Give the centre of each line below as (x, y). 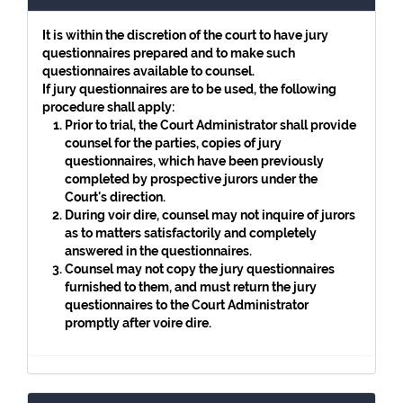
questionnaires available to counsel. (148, 71)
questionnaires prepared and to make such (169, 53)
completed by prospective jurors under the (191, 179)
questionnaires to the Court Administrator (187, 305)
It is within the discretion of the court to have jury (185, 35)
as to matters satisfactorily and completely (191, 233)
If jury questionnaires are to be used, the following (189, 89)
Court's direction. (115, 197)
